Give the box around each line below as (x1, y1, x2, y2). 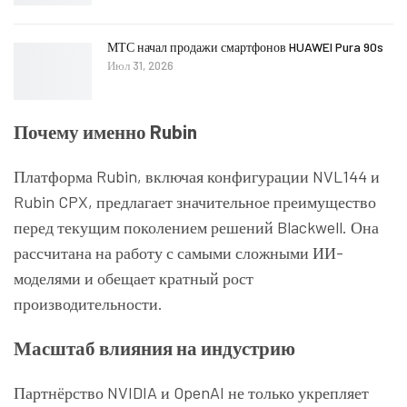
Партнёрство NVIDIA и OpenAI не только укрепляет (14, 382, 369, 403)
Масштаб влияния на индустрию (14, 336, 295, 360)
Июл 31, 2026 (107, 57, 174, 73)
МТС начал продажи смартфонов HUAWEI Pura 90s (107, 38, 383, 55)
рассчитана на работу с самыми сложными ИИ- (14, 243, 343, 263)
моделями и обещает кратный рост (14, 268, 253, 289)
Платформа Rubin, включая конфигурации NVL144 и (14, 166, 380, 187)
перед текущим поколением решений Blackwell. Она (14, 217, 379, 238)
